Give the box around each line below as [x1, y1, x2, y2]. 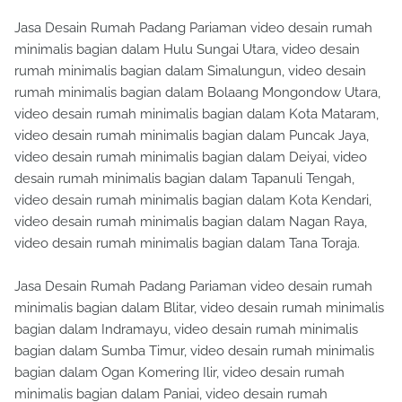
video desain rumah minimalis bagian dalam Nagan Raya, [14, 214, 367, 230]
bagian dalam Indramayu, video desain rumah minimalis [14, 321, 358, 337]
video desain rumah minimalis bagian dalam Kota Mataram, [14, 106, 379, 122]
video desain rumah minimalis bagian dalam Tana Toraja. [14, 235, 360, 251]
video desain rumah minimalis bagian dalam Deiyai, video [14, 149, 367, 165]
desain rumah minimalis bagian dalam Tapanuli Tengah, [14, 170, 354, 187]
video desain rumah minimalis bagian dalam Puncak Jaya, [14, 127, 369, 144]
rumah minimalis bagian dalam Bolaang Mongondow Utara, [14, 84, 380, 100]
